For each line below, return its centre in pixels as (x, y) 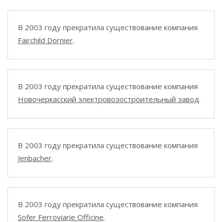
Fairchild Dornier (45, 40)
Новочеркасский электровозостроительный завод (109, 99)
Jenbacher (35, 158)
